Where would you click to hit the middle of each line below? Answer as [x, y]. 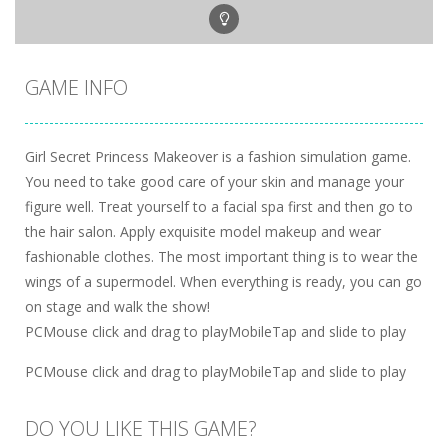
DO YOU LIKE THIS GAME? [141, 429]
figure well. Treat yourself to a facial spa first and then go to [219, 207]
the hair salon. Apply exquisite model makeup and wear [203, 232]
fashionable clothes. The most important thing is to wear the [221, 257]
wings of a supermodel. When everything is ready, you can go [223, 282]
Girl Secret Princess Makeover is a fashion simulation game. [218, 157]
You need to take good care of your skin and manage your [214, 182]
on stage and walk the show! [117, 307]
